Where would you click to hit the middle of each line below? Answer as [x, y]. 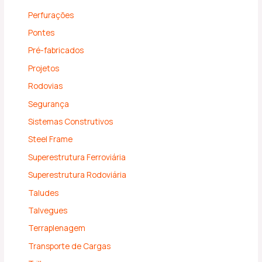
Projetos [44, 68]
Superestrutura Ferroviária [77, 157]
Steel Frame [51, 139]
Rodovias [46, 86]
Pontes [42, 32]
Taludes [44, 192]
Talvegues [48, 211]
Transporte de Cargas [70, 246]
